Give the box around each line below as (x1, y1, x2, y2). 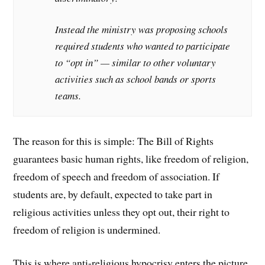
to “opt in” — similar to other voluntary (55, 56, 216, 70)
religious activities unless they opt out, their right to (13, 204, 230, 219)
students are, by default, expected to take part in (13, 186, 213, 201)
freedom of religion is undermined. (13, 222, 161, 237)
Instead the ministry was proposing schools (55, 22, 228, 37)
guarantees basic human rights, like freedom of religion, (13, 151, 249, 166)
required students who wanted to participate (55, 39, 231, 53)
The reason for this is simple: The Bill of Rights (13, 133, 214, 148)
